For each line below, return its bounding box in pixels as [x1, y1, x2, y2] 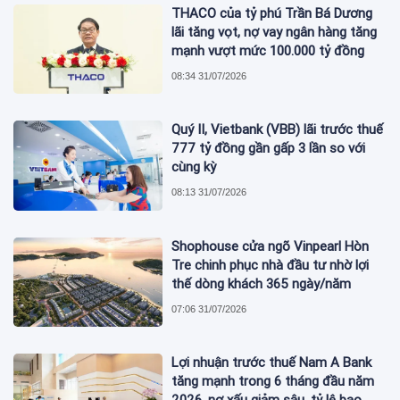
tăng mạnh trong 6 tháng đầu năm [171, 373, 375, 390]
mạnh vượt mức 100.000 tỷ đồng [171, 43, 365, 60]
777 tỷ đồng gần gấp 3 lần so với [171, 140, 366, 157]
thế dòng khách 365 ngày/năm [171, 275, 352, 292]
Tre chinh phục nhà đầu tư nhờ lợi [171, 256, 370, 273]
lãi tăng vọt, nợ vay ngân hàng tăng [171, 24, 378, 41]
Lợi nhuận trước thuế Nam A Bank [171, 354, 372, 371]
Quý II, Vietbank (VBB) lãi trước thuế [171, 121, 384, 138]
